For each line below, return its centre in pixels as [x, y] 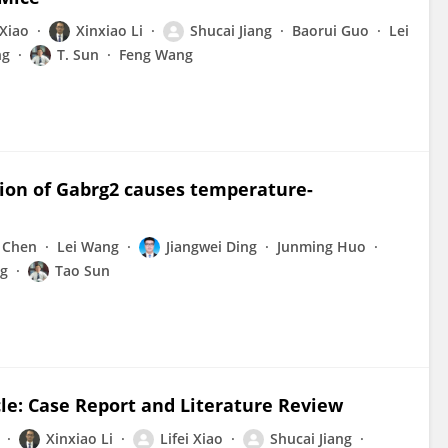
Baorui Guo [330, 30]
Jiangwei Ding [211, 246]
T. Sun [78, 54]
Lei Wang [88, 246]
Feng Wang [156, 54]
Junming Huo [321, 246]
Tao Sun [82, 270]
